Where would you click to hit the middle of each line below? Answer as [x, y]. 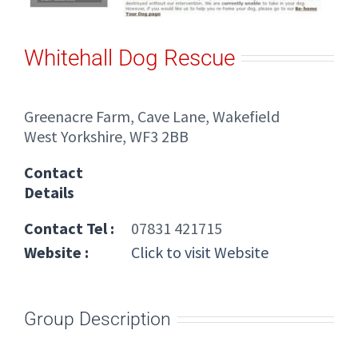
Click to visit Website [198, 252]
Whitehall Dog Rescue [129, 58]
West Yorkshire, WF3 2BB [106, 136]
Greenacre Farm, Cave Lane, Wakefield [152, 116]
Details [49, 192]
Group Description [97, 319]
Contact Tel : [69, 228]
